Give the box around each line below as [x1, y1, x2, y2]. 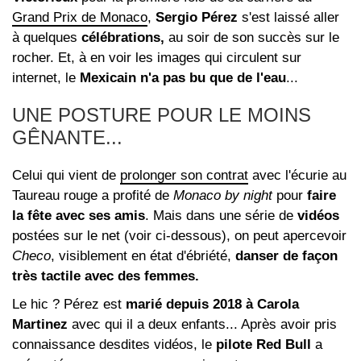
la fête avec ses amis [12, 207, 145, 223]
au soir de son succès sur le [164, 29, 339, 45]
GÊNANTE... [12, 126, 122, 148]
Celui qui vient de [12, 167, 120, 183]
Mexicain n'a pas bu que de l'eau [80, 69, 286, 85]
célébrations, [81, 29, 164, 45]
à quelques [12, 29, 81, 45]
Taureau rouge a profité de [12, 187, 173, 203]
